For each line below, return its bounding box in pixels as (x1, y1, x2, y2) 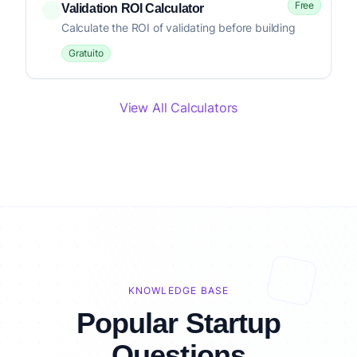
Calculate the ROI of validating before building (61, 21, 296, 34)
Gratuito (69, 47, 104, 59)
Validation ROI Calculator (61, 2, 204, 15)
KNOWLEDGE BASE (127, 284, 229, 296)
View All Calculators (119, 100, 238, 116)
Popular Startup (76, 307, 281, 339)
